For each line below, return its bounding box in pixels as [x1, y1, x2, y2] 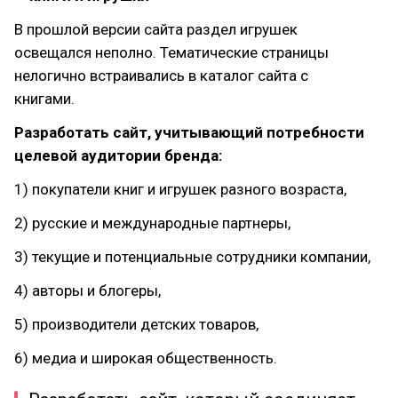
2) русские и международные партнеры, [14, 214, 291, 232]
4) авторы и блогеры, [14, 282, 161, 299]
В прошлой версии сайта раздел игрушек [14, 20, 298, 38]
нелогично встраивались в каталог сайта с [14, 67, 308, 84]
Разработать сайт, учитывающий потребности [14, 123, 364, 141]
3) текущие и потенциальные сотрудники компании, [14, 248, 370, 266]
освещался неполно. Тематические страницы [14, 44, 329, 61]
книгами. [14, 90, 75, 107]
